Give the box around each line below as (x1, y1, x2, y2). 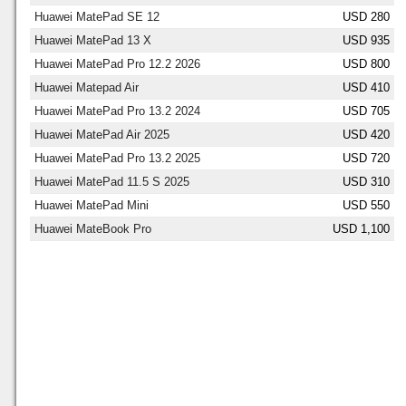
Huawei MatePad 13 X (34, 33, 151, 47)
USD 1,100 (333, 221, 390, 236)
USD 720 (343, 150, 390, 165)
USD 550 (343, 198, 390, 212)
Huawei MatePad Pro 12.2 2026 (34, 56, 200, 71)
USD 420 (343, 127, 390, 141)
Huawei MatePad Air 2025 (34, 127, 169, 141)
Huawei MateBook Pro (34, 221, 151, 236)
